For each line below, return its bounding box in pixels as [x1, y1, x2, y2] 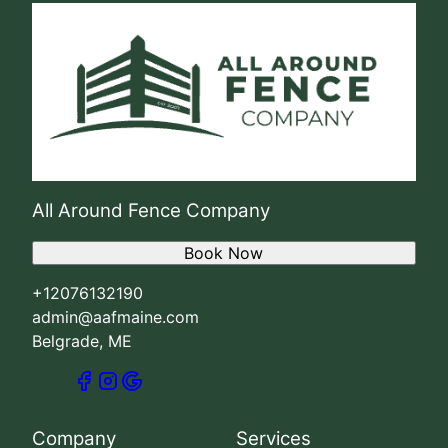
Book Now [184, 243, 264, 264]
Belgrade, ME [32, 331, 132, 352]
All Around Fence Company [32, 199, 270, 223]
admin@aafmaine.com [32, 307, 199, 328]
